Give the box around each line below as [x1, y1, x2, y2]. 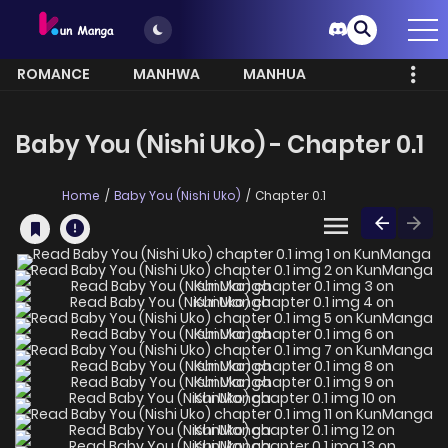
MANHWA [133, 64, 200, 85]
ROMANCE [17, 64, 90, 85]
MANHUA [243, 64, 306, 85]
